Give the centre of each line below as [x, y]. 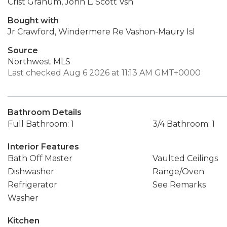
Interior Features [43, 147]
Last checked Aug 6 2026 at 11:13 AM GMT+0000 [104, 73]
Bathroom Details [45, 112]
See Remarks [179, 185]
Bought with [33, 21]
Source [23, 50]
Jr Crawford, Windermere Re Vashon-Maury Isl [101, 32]
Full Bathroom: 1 [41, 124]
